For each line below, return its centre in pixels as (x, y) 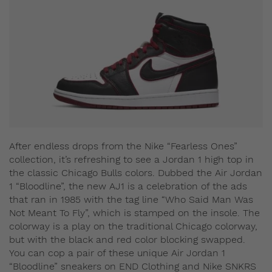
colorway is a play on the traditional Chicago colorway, (133, 226)
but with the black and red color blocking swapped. (127, 239)
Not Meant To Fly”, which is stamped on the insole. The (134, 212)
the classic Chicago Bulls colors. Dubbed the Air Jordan (136, 172)
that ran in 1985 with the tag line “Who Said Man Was (131, 199)
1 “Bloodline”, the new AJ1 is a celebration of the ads (128, 186)
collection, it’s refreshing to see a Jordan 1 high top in (131, 159)
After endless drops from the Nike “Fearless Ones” (123, 146)
